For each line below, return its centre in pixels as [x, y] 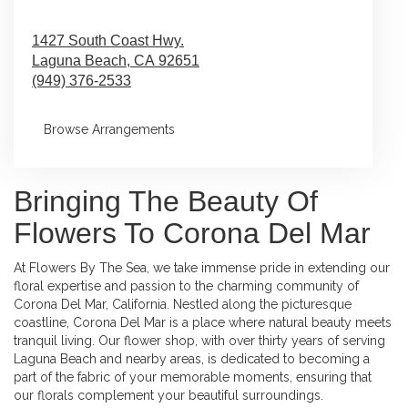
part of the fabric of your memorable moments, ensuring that [193, 377]
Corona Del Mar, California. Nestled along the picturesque [183, 304]
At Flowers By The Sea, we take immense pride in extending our [202, 267]
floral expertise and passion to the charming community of [186, 286]
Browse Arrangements [109, 129]
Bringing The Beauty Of [166, 201]
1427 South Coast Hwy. [108, 40]
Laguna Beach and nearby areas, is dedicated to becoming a [192, 358]
